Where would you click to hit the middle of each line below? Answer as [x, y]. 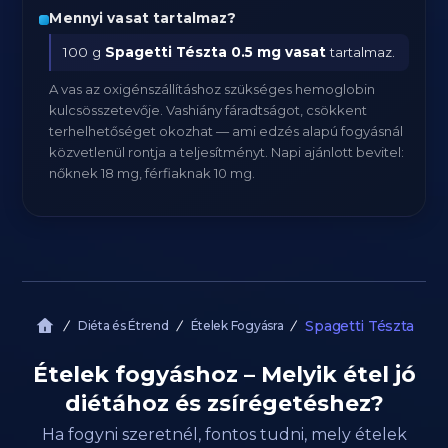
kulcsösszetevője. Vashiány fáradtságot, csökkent [208, 110]
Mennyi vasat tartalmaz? [143, 18]
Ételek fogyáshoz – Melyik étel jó [224, 374]
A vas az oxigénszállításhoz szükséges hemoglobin [212, 89]
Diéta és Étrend [123, 325]
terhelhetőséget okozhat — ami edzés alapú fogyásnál [226, 131]
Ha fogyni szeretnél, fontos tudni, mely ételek [224, 434]
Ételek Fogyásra [237, 325]
